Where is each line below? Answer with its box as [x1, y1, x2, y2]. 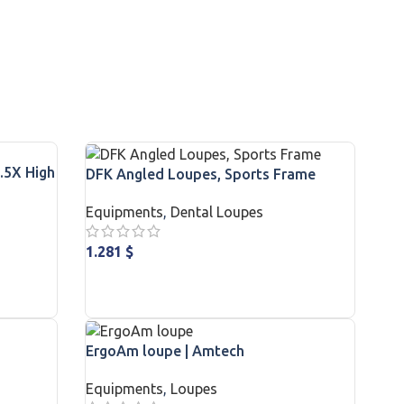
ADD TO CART [96, 273, 179, 287]
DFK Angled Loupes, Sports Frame [86, 165, 317, 182]
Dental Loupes [170, 203, 264, 220]
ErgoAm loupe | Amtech [86, 342, 245, 359]
